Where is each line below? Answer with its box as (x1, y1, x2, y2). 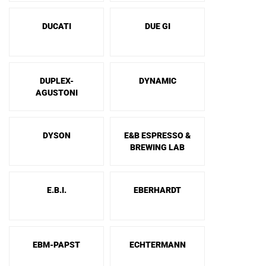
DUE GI (144, 21, 170, 31)
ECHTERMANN (129, 240, 186, 249)
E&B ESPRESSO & (124, 131, 191, 140)
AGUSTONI (35, 88, 78, 97)
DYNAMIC (138, 76, 176, 85)
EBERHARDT (134, 185, 181, 195)
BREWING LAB (130, 142, 185, 152)
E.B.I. (46, 185, 66, 195)
